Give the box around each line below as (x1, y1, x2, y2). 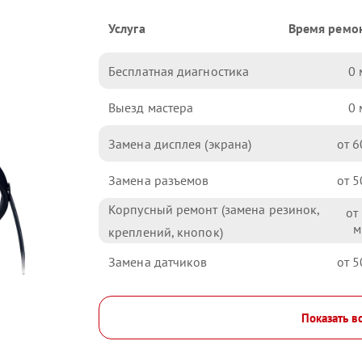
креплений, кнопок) (108, 224, 223, 240)
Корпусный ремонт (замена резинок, (108, 201, 320, 217)
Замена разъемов (108, 171, 209, 188)
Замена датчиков (108, 253, 208, 270)
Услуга (108, 20, 145, 36)
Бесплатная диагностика (108, 62, 250, 79)
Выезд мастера (108, 99, 194, 116)
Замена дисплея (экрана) (108, 135, 252, 152)
